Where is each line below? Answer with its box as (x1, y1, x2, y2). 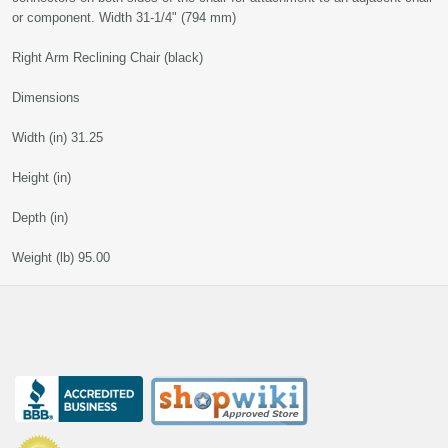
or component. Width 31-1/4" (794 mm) (12, 10, 236, 25)
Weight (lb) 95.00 (12, 250, 110, 265)
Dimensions (12, 90, 80, 105)
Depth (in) (12, 210, 68, 225)
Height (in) (12, 170, 71, 185)
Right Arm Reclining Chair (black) (12, 50, 203, 65)
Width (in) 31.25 (12, 130, 103, 145)
